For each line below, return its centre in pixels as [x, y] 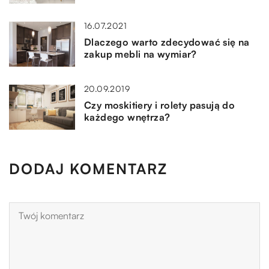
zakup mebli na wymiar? [141, 54]
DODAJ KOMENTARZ [88, 168]
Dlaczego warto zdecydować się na [167, 42]
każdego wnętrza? [127, 117]
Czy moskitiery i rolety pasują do [160, 105]
